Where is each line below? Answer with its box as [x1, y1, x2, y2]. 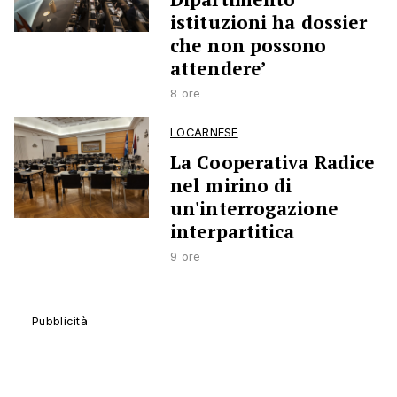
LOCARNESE [170, 126, 238, 140]
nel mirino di [170, 173, 292, 198]
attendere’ [170, 56, 266, 82]
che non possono [170, 33, 327, 58]
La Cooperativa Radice [170, 150, 376, 175]
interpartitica [170, 219, 295, 245]
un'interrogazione [170, 196, 339, 222]
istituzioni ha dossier [170, 10, 368, 35]
